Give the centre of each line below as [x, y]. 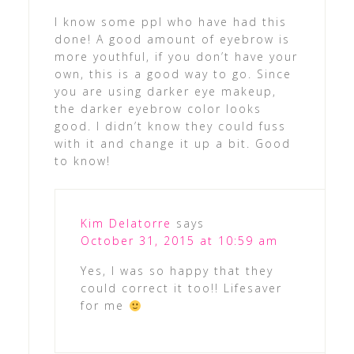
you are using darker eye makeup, [165, 92]
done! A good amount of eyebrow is [172, 40]
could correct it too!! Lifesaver [181, 288]
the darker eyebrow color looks [158, 109]
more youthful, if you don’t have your [176, 57]
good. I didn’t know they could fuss [170, 126]
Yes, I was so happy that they [177, 271]
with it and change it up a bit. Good [172, 144]
